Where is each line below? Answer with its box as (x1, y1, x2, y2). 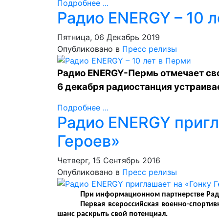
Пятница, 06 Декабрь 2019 (57, 32, 160, 42)
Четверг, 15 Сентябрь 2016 (57, 155, 160, 165)
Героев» (57, 131, 120, 151)
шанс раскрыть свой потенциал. (57, 210, 168, 218)
